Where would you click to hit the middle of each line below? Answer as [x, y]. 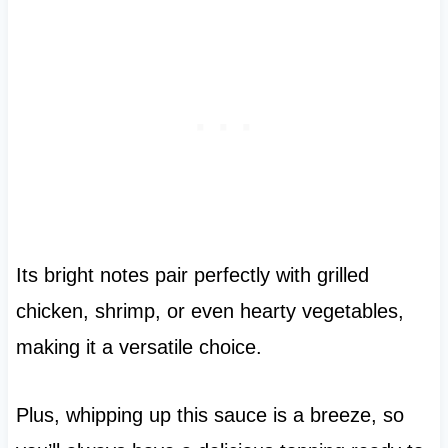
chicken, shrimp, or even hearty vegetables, [209, 311]
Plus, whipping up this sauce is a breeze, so [209, 415]
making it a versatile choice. [138, 347]
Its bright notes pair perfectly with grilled [192, 275]
